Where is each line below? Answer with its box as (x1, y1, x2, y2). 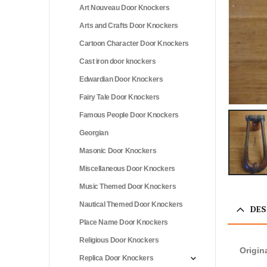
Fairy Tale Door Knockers (79, 92, 160, 101)
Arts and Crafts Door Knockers (79, 21, 178, 30)
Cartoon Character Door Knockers (79, 39, 189, 48)
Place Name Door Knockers (79, 218, 168, 226)
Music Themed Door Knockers (79, 182, 176, 191)
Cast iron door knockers (79, 57, 156, 66)
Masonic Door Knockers (79, 146, 157, 155)
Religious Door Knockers (79, 235, 159, 244)
